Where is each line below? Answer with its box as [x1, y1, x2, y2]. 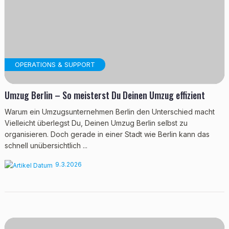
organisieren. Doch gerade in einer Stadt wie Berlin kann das [4, 130, 210, 139]
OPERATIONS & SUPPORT [14, 60, 95, 68]
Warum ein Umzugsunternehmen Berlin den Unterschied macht [4, 107, 215, 116]
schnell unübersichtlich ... [4, 141, 87, 150]
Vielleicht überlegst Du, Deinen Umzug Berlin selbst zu [4, 119, 188, 127]
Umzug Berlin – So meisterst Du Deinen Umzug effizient [4, 88, 205, 102]
